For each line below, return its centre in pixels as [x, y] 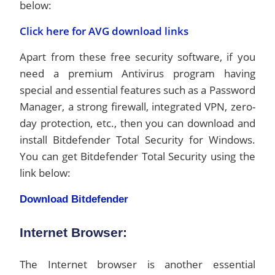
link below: [45, 173]
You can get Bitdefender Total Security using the [137, 156]
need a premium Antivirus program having [137, 73]
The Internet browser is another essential [137, 264]
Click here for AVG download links [104, 31]
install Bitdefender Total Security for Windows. [137, 140]
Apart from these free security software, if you [137, 57]
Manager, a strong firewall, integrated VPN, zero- [137, 107]
